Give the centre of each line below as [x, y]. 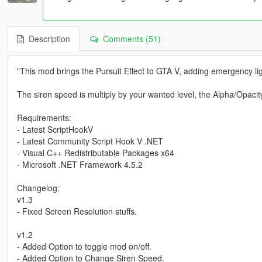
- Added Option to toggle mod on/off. [84, 247]
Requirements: [44, 118]
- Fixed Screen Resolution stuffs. [77, 211]
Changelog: [38, 188]
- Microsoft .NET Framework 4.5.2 [80, 165]
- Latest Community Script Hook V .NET [90, 141]
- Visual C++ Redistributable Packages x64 [95, 153]
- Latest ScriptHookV [55, 130]
